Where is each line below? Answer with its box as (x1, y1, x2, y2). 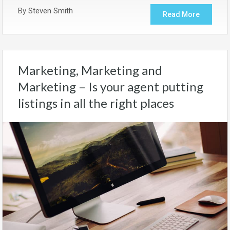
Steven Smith (28, 6, 73, 15)
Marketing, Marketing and (18, 62, 162, 78)
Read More (163, 10, 200, 18)
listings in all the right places (18, 95, 174, 110)
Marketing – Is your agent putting (18, 79, 203, 94)
